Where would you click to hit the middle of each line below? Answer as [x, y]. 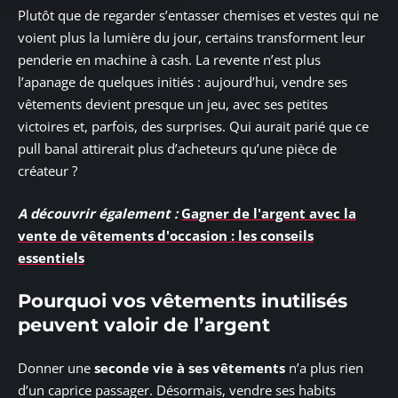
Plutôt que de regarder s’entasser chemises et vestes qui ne [198, 15]
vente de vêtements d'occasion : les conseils [166, 235]
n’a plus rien [324, 367]
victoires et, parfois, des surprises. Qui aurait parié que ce [193, 126]
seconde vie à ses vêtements [190, 367]
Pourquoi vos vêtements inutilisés [183, 301]
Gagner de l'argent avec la [269, 213]
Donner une [56, 367]
